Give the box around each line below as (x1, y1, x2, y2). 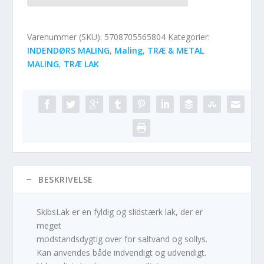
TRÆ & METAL (147, 44, 204, 56)
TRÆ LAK (64, 58, 100, 70)
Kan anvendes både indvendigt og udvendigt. (37, 246, 207, 258)
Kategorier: (168, 31, 210, 42)
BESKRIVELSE (38, 173, 93, 185)
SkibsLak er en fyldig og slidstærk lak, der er (37, 206, 203, 217)
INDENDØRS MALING (27, 44, 110, 56)
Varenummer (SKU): (27, 31, 105, 42)
